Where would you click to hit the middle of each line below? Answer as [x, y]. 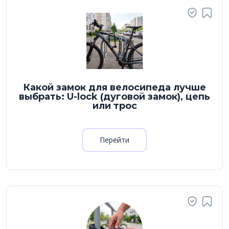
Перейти [114, 140]
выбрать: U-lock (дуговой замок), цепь [114, 97]
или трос [114, 106]
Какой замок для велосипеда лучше [114, 87]
